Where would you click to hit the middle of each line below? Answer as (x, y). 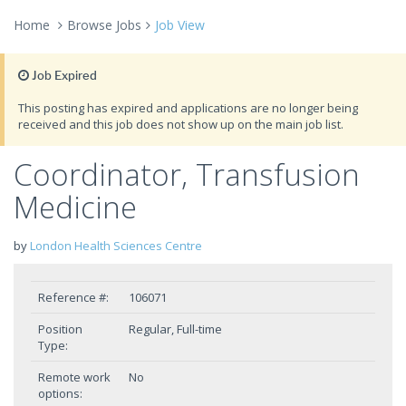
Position (60, 329)
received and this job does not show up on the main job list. (181, 124)
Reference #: (73, 297)
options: (60, 393)
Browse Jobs (104, 25)
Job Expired (63, 75)
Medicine (75, 207)
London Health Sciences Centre (116, 246)
